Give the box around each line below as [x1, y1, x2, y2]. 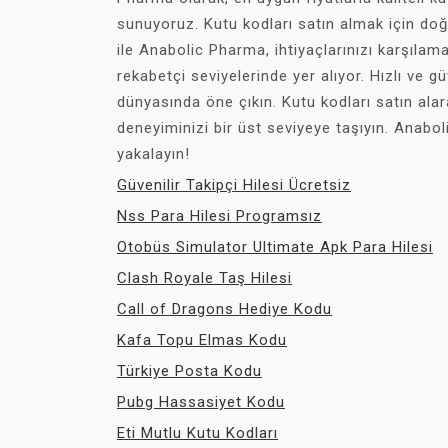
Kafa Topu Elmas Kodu [117, 331, 287, 349]
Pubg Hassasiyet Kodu [117, 393, 285, 411]
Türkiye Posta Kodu [117, 362, 262, 380]
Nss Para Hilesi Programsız [117, 207, 322, 225]
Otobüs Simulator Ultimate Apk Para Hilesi [117, 238, 433, 256]
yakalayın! [117, 145, 190, 163]
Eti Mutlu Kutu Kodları [117, 424, 278, 442]
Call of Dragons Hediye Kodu [117, 300, 332, 318]
